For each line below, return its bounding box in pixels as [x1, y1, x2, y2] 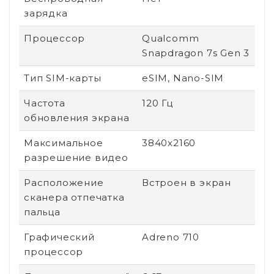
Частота [24, 97, 65, 109]
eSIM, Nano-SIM [142, 72, 224, 84]
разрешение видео [24, 151, 128, 163]
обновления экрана [24, 111, 130, 124]
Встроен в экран [142, 176, 231, 188]
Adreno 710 [142, 231, 199, 243]
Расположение [24, 176, 104, 188]
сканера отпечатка [24, 191, 125, 203]
